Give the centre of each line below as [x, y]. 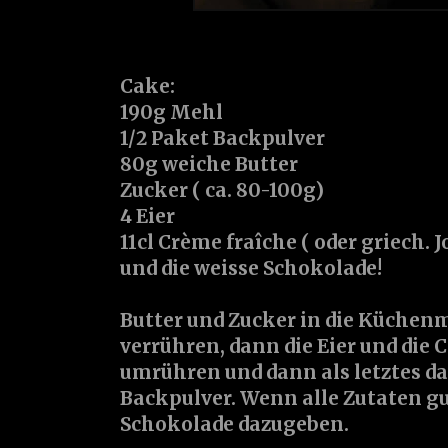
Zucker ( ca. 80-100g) [222, 190]
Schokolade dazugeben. [234, 424]
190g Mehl [171, 112]
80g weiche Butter [209, 164]
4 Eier [147, 216]
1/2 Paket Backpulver [222, 138]
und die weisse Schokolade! [251, 268]
